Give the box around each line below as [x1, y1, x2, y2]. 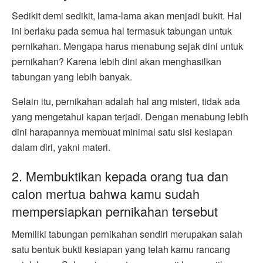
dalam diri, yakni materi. [12, 140, 110, 154]
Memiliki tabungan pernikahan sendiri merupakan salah [12, 227, 242, 241]
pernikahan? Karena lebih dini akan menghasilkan [12, 54, 221, 68]
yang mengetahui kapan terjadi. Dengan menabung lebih [12, 109, 248, 123]
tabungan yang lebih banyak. [12, 69, 132, 83]
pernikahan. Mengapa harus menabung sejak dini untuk [12, 39, 243, 53]
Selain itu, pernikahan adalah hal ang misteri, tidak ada [12, 94, 240, 108]
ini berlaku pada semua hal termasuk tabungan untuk [12, 23, 232, 38]
